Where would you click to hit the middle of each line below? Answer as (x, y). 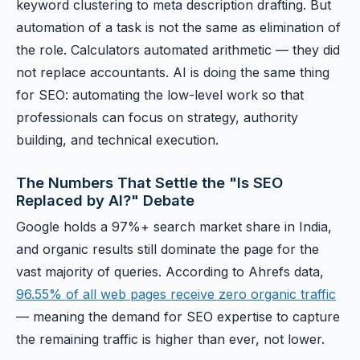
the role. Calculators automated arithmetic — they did (178, 50)
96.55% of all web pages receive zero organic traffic (176, 294)
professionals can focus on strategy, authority (157, 117)
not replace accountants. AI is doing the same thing (173, 72)
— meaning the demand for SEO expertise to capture (178, 317)
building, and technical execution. (117, 140)
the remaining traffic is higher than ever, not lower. (170, 339)
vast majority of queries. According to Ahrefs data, (170, 272)
